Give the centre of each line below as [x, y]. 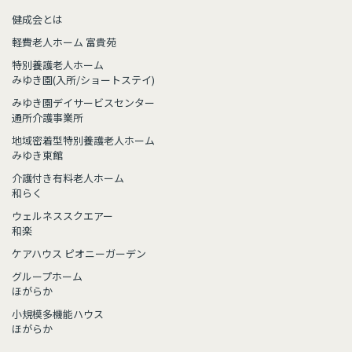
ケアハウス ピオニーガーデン [79, 254]
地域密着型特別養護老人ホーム [83, 141]
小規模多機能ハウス [58, 314]
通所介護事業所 [48, 118]
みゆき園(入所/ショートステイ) [83, 80]
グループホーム [47, 277]
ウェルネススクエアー [62, 216]
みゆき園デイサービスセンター [83, 103]
